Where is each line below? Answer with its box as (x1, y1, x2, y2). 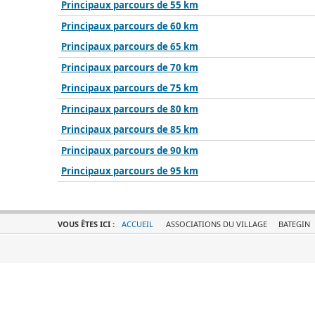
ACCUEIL (122, 219, 153, 229)
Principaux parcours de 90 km (61, 144, 198, 157)
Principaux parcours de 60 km (61, 20, 198, 32)
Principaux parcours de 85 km (61, 123, 198, 136)
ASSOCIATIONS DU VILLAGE (164, 219, 269, 229)
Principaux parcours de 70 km (61, 61, 198, 74)
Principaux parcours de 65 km (61, 40, 198, 53)
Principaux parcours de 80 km (61, 103, 198, 115)
